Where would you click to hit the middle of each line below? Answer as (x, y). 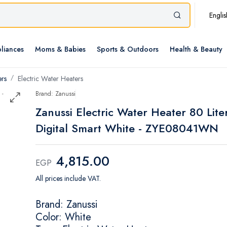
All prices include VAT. (68, 179)
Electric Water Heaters (50, 79)
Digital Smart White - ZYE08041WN (127, 128)
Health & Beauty (196, 49)
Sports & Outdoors (128, 49)
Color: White (63, 217)
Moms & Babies (60, 49)
